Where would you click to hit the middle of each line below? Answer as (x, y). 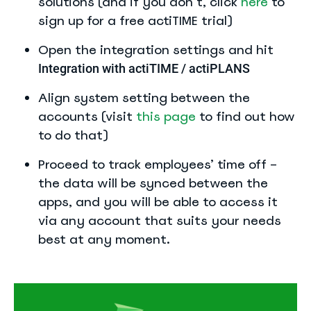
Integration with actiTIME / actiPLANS (144, 68)
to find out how (245, 116)
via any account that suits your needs (160, 220)
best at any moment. (104, 239)
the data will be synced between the (153, 183)
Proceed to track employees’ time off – (158, 164)
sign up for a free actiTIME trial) (135, 20)
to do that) (73, 135)
